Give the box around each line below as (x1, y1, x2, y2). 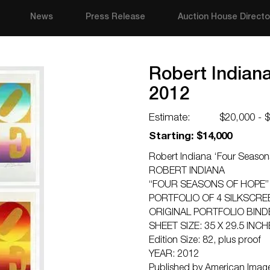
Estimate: (149, 113, 190, 124)
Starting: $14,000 (149, 132, 232, 142)
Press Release (86, 13, 146, 22)
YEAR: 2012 (149, 250, 199, 260)
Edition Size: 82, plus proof (149, 236, 261, 246)
